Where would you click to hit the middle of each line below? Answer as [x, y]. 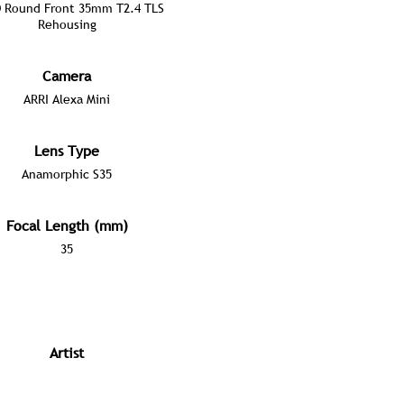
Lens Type [67, 151]
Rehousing [67, 24]
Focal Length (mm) [67, 225]
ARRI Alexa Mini [67, 99]
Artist [67, 353]
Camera [67, 76]
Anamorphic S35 [67, 174]
